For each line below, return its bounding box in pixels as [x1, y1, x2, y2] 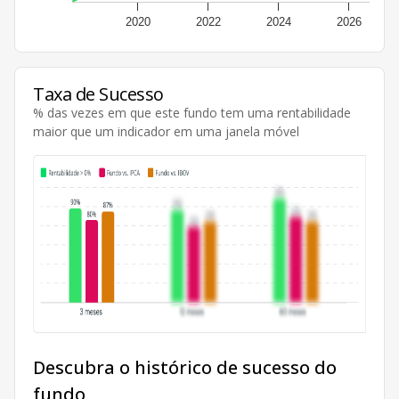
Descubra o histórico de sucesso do [33, 354, 337, 379]
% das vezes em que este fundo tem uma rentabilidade [33, 103, 351, 121]
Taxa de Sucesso [33, 81, 164, 106]
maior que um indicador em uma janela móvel [33, 122, 299, 140]
